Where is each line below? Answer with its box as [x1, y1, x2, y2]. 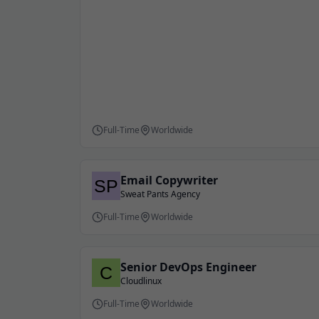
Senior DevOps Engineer [120, 259, 256, 275]
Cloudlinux [120, 275, 162, 287]
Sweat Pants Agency [120, 188, 200, 200]
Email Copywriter [120, 172, 218, 188]
